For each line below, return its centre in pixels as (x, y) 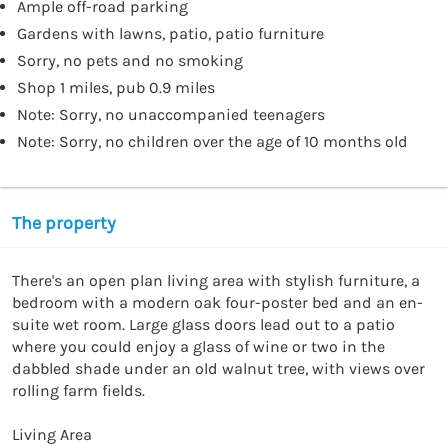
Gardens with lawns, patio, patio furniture (170, 33)
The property (64, 222)
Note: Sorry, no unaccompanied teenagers (171, 114)
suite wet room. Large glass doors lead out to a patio (203, 324)
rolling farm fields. (78, 390)
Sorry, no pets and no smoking (130, 60)
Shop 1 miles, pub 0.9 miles (116, 87)
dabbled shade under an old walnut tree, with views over (218, 368)
